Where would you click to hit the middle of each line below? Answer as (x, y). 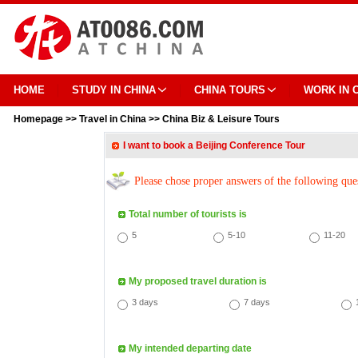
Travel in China (113, 119)
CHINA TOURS (230, 90)
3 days (145, 302)
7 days (257, 302)
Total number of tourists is (188, 214)
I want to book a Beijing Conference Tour (214, 145)
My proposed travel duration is (198, 281)
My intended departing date (190, 348)
